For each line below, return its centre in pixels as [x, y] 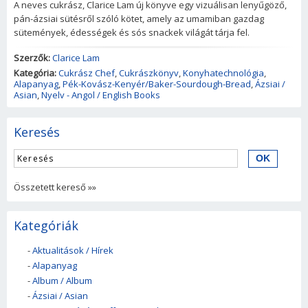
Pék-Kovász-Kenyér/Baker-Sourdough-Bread [157, 84]
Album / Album [62, 280]
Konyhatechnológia [223, 73]
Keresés [37, 132]
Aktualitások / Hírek [73, 250]
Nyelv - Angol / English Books [101, 95]
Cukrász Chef [87, 73]
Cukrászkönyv [149, 73]
